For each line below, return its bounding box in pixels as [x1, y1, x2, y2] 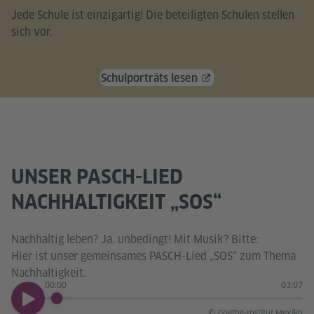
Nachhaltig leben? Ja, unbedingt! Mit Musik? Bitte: [11, 231, 259, 247]
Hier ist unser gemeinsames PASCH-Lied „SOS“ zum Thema [11, 248, 296, 264]
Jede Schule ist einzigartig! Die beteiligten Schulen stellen [11, 8, 294, 23]
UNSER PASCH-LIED [11, 164, 183, 188]
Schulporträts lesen [101, 71, 198, 85]
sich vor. [11, 25, 53, 40]
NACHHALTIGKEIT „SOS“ [11, 189, 221, 213]
